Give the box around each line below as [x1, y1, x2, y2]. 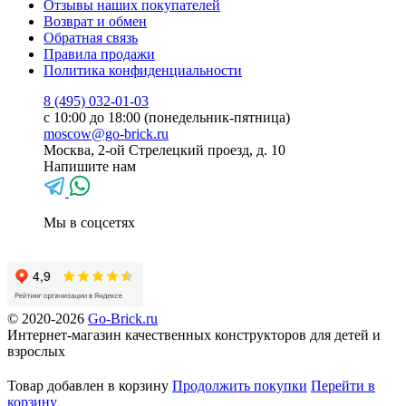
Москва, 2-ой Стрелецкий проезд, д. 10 [43, 141, 285, 158]
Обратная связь [43, 29, 138, 45]
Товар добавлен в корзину [7, 377, 172, 393]
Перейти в [311, 377, 375, 393]
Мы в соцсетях [43, 214, 135, 230]
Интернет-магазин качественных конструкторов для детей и [7, 326, 381, 343]
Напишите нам [43, 158, 136, 174]
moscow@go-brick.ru [43, 125, 169, 141]
